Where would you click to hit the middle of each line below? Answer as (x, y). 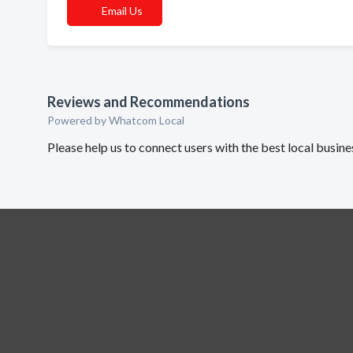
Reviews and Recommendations (149, 102)
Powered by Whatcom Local (116, 120)
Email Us (122, 11)
